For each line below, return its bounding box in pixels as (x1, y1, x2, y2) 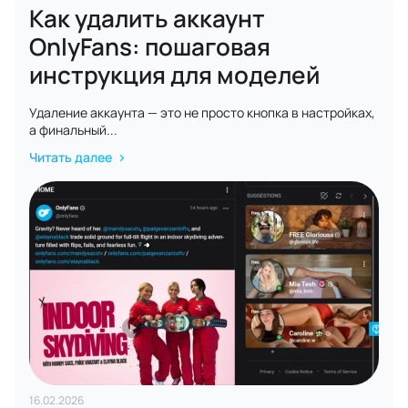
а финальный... (29, 121, 117, 138)
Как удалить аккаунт (29, 2, 265, 35)
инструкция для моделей (29, 58, 320, 91)
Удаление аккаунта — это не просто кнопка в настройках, (29, 104, 375, 121)
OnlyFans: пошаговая (29, 30, 270, 63)
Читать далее (29, 148, 115, 166)
